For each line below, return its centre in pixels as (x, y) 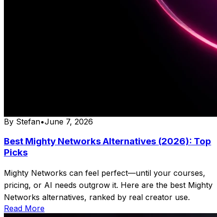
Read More (24, 208)
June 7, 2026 (69, 122)
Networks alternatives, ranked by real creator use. (97, 197)
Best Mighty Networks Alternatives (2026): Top (108, 141)
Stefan (28, 122)
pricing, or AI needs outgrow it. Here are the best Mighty (108, 185)
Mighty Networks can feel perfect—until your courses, (105, 173)
